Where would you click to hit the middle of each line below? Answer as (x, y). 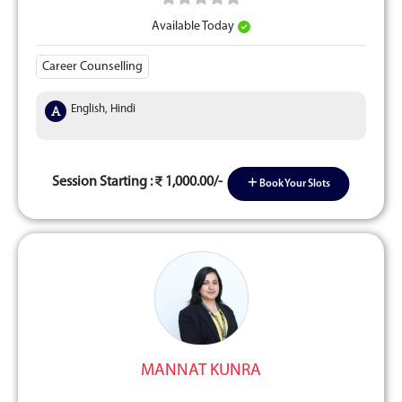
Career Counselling (92, 67)
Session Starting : (104, 182)
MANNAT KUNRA (201, 371)
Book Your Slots (293, 184)
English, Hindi (103, 109)
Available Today (193, 26)
